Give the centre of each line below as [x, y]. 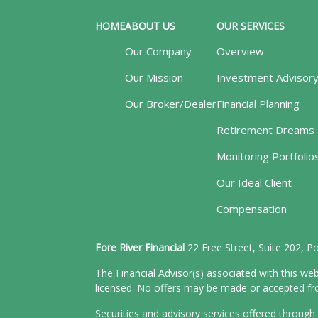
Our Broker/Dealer [171, 103]
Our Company [159, 51]
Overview [241, 51]
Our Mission [154, 77]
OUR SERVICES [251, 26]
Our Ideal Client [254, 182]
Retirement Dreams [266, 130]
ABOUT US [150, 26]
